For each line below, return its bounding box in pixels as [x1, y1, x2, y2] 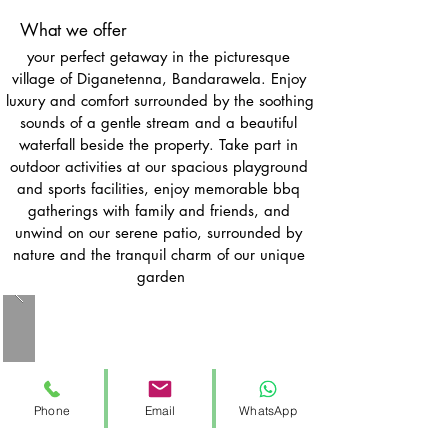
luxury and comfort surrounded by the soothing [6, 90, 314, 110]
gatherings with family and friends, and [27, 200, 290, 220]
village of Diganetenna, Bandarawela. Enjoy [11, 68, 306, 88]
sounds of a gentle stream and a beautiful [20, 112, 297, 132]
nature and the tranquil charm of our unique [12, 244, 305, 264]
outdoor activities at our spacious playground [9, 156, 308, 176]
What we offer [20, 18, 132, 41]
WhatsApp [239, 402, 297, 418]
